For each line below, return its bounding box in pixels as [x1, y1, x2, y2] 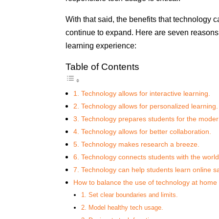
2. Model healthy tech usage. [81, 203, 163, 211]
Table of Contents [66, 61, 140, 72]
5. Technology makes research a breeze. [73, 140, 200, 148]
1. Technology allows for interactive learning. [73, 89, 211, 97]
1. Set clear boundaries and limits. [81, 191, 178, 198]
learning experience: [66, 41, 137, 50]
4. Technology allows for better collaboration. [73, 127, 212, 135]
